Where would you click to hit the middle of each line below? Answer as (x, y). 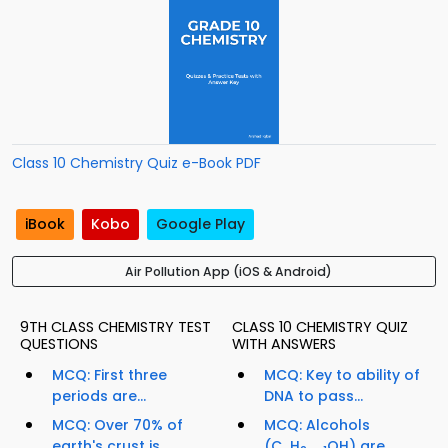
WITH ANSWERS (284, 344)
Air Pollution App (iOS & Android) (228, 272)
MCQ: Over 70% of (117, 425)
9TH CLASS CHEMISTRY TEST (115, 327)
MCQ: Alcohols (317, 425)
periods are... (99, 396)
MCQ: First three (109, 375)
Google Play (200, 224)
